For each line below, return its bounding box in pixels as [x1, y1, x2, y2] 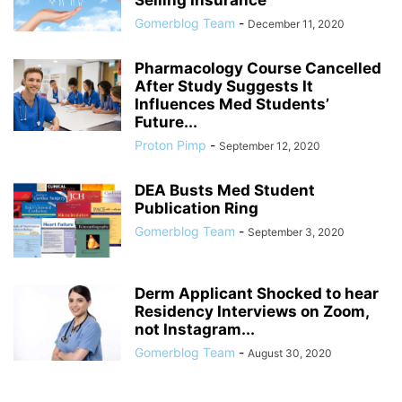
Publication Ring [135, 199, 258, 217]
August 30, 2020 [248, 346, 332, 360]
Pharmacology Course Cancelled [135, 59, 381, 77]
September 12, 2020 [219, 139, 320, 153]
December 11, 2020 [248, 17, 345, 31]
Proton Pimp [135, 137, 206, 153]
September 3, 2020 [248, 225, 345, 239]
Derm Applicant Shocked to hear [135, 284, 379, 302]
